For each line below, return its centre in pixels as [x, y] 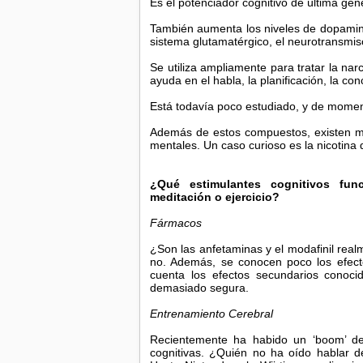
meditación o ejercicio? [215, 197]
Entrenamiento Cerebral [211, 314]
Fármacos [176, 223]
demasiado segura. [199, 288]
